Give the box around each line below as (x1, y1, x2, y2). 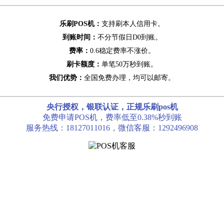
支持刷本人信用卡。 (101, 20, 164, 27)
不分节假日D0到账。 (97, 33, 162, 41)
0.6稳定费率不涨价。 (90, 47, 155, 54)
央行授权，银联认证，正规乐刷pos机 (46, 102, 178, 111)
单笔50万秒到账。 (101, 60, 157, 68)
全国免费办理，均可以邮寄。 (84, 74, 175, 81)
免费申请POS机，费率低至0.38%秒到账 (42, 113, 182, 121)
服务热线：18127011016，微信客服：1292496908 (26, 123, 198, 132)
